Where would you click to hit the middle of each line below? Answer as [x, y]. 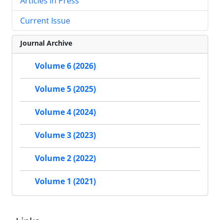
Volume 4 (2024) [65, 112]
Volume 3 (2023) [65, 135]
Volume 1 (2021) [65, 181]
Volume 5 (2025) [65, 89]
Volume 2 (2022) [65, 158]
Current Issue [45, 21]
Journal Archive [46, 43]
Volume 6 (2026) [65, 66]
